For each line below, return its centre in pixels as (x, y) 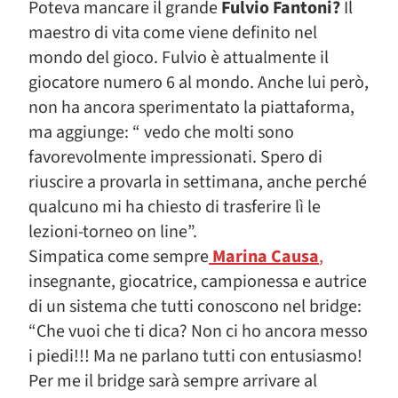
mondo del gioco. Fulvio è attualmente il (179, 58)
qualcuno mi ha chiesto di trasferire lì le (175, 207)
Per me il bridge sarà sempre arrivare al (173, 381)
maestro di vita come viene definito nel (173, 33)
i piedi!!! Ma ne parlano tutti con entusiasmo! (195, 356)
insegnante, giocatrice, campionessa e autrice (198, 282)
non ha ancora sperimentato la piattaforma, (191, 107)
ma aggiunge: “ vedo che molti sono (161, 132)
